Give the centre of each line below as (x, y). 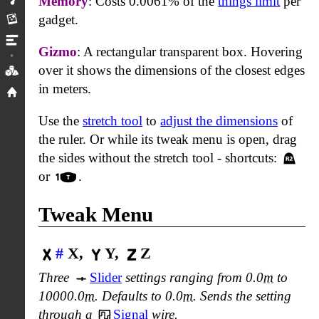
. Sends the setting (242, 296)
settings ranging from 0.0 (193, 278)
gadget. (59, 20)
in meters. (65, 89)
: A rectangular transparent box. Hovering (190, 52)
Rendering (50, 19)
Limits (39, 39)
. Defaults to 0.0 (139, 296)
